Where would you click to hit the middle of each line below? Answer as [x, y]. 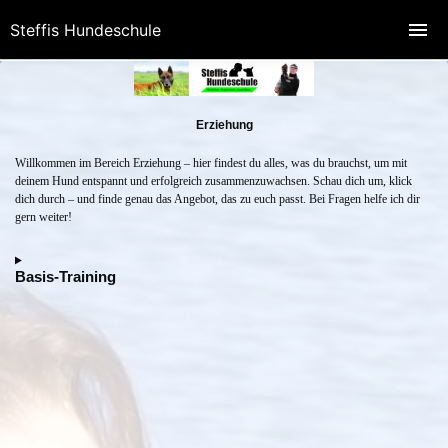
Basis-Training [65, 277]
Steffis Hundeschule [85, 30]
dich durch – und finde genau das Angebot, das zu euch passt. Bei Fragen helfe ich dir [217, 199]
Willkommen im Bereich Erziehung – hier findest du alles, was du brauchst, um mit [211, 163]
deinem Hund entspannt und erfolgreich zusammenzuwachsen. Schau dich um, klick [213, 181]
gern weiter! [43, 217]
